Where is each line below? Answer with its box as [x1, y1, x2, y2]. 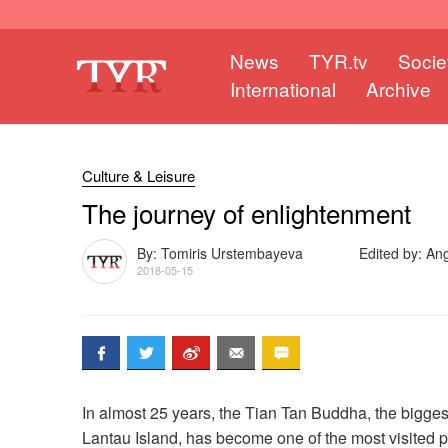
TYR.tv [309, 47, 368, 75]
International [230, 75, 336, 103]
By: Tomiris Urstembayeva [137, 242, 303, 263]
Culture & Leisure [82, 165, 195, 187]
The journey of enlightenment [82, 194, 411, 232]
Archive [366, 75, 431, 103]
